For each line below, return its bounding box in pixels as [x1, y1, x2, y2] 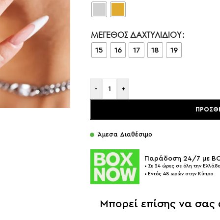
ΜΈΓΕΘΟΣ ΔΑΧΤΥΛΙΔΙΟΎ [91, 29, 181, 40]
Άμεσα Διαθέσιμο [98, 131, 153, 137]
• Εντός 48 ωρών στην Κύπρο [144, 171, 213, 177]
